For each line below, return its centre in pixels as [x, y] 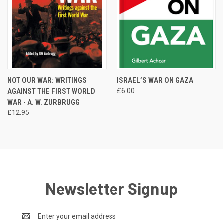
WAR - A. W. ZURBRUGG [44, 102]
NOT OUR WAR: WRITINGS [47, 80]
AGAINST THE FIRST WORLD [51, 91]
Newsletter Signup [111, 188]
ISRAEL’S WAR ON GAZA [155, 80]
